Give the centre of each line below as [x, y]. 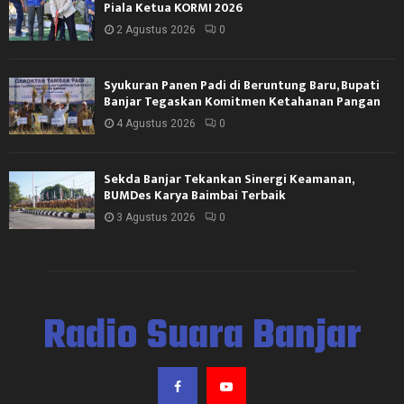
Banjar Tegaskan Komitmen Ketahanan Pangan [242, 101]
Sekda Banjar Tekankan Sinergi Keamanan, [229, 179]
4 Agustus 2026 [156, 123]
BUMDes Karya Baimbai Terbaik [195, 196]
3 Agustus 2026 [156, 218]
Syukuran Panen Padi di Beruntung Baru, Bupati [242, 85]
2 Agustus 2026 [156, 29]
